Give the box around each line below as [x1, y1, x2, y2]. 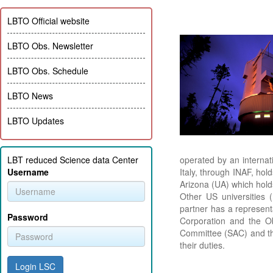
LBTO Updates [7, 115, 64, 127]
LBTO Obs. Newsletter [7, 40, 93, 52]
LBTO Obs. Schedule [7, 65, 88, 77]
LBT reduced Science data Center [7, 154, 138, 166]
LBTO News [7, 90, 53, 102]
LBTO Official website [7, 15, 90, 27]
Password [7, 211, 48, 223]
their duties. [180, 239, 225, 251]
